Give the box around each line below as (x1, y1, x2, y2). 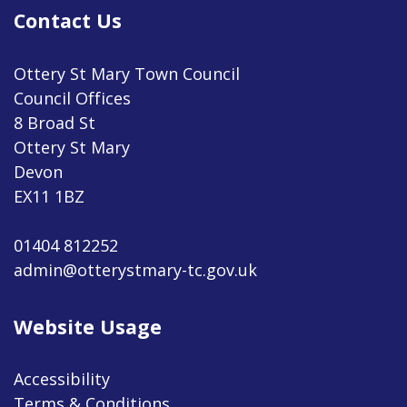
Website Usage (14, 313, 162, 340)
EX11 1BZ (14, 184, 84, 207)
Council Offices (14, 86, 131, 109)
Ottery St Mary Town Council (14, 62, 240, 84)
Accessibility (14, 367, 110, 390)
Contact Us (14, 7, 122, 35)
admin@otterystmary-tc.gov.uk (14, 258, 257, 281)
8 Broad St (14, 111, 95, 134)
